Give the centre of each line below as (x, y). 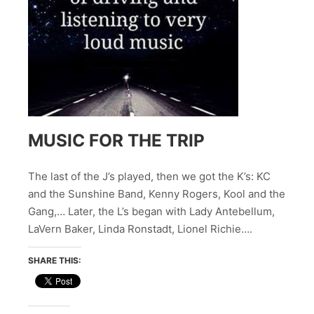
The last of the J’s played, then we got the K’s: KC (149, 177)
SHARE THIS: (55, 260)
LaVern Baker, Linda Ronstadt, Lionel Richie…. (140, 229)
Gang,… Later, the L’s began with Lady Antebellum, (151, 212)
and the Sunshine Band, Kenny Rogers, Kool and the (157, 194)
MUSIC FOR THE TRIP (116, 141)
